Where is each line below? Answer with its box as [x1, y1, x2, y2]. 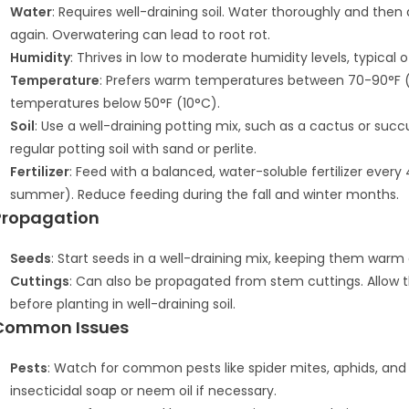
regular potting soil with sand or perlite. [10, 140, 257, 158]
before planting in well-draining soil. [10, 295, 236, 313]
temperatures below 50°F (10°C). [10, 94, 220, 112]
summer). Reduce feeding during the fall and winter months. [10, 185, 399, 204]
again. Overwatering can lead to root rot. [10, 26, 270, 44]
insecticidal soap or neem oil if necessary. [10, 382, 277, 400]
